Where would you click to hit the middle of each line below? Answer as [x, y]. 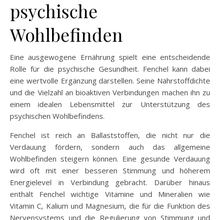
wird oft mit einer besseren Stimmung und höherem [110, 170]
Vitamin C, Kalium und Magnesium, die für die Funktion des [110, 206]
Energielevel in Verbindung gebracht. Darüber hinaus [110, 182]
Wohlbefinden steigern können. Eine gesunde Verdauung [110, 158]
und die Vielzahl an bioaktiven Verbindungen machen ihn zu [110, 92]
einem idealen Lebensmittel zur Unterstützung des [110, 104]
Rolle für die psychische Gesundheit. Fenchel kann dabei [110, 69]
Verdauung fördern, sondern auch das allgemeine [110, 147]
